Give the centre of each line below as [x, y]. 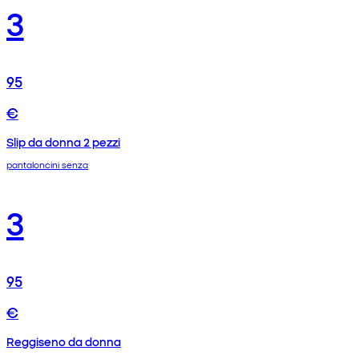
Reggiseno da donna [64, 341]
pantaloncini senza [47, 164]
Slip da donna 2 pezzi [63, 141]
